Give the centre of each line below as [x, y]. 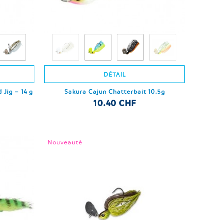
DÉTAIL [114, 74]
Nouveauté [65, 142]
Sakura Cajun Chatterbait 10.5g [114, 92]
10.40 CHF [114, 103]
